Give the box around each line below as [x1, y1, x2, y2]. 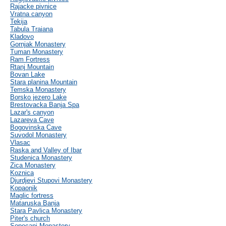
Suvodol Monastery [10, 131, 67, 139]
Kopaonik [10, 184, 37, 192]
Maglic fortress [10, 192, 53, 200]
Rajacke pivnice [10, 3, 56, 11]
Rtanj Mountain [10, 63, 54, 71]
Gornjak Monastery [10, 40, 66, 48]
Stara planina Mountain [10, 78, 77, 86]
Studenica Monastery [10, 154, 72, 162]
